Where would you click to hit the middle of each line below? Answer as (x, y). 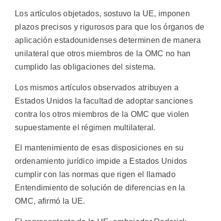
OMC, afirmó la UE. (50, 201)
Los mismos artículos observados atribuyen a (97, 87)
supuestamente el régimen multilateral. (85, 127)
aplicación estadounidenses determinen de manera (108, 40)
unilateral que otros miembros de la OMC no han (103, 54)
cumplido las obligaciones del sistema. (85, 67)
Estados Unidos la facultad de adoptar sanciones (104, 101)
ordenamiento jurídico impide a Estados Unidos (101, 161)
